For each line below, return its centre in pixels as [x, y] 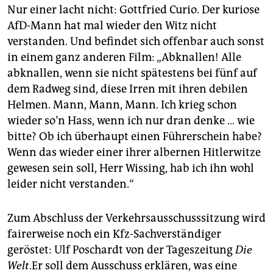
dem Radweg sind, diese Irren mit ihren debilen [128, 89]
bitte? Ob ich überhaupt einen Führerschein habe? [135, 137]
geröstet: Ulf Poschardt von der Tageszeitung [121, 250]
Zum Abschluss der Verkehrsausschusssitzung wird [136, 218]
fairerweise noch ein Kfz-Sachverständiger [114, 234]
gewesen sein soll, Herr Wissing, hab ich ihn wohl [131, 168]
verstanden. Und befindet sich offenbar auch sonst [136, 42]
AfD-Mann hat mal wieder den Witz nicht [112, 26]
